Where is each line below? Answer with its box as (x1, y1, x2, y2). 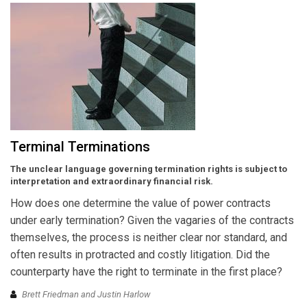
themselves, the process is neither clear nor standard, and (10, 230, 287, 244)
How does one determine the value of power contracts (10, 196, 271, 210)
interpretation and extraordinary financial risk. (10, 175, 213, 186)
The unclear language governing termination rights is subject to (10, 163, 287, 174)
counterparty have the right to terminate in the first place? (10, 265, 282, 278)
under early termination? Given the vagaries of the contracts (10, 213, 294, 227)
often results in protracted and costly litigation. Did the (10, 247, 270, 261)
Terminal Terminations (10, 138, 150, 155)
